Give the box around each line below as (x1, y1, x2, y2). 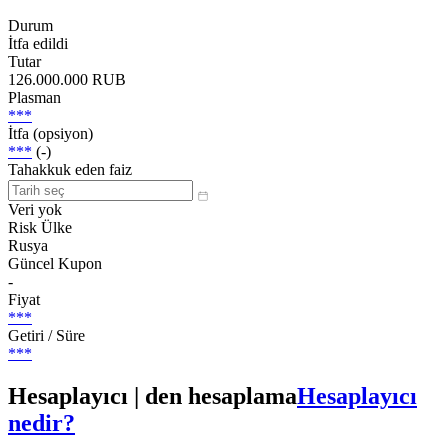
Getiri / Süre (8, 326, 85, 344)
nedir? (8, 409, 75, 436)
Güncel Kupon (8, 254, 102, 272)
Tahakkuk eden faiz (8, 160, 132, 178)
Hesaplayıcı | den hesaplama (8, 382, 297, 409)
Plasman (8, 88, 61, 106)
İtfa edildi (8, 34, 68, 52)
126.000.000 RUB (8, 70, 126, 88)
